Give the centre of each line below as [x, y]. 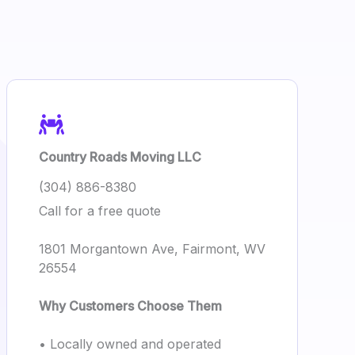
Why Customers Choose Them [130, 306]
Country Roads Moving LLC [120, 157]
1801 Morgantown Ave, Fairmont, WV [152, 249]
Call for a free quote [100, 211]
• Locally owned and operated [130, 344]
